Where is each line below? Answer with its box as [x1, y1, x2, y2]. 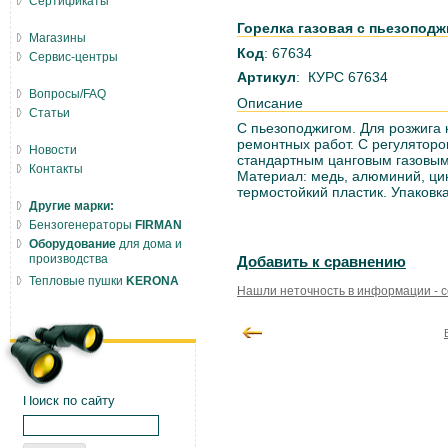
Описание [237, 95, 303, 111]
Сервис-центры [29, 50, 118, 64]
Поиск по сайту [23, 393, 115, 408]
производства [29, 252, 108, 269]
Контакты [29, 162, 83, 176]
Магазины [29, 31, 86, 45]
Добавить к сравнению [237, 254, 406, 270]
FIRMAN [135, 218, 182, 232]
